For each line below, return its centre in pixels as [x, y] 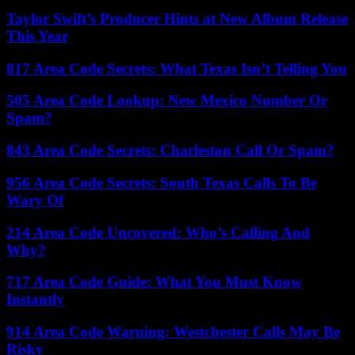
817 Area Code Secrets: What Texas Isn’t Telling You [177, 68]
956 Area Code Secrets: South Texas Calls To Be [162, 182]
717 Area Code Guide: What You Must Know [154, 282]
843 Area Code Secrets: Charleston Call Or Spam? [170, 151]
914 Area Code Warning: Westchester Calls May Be [173, 331]
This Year [37, 36]
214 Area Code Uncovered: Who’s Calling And [158, 232]
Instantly [35, 300]
